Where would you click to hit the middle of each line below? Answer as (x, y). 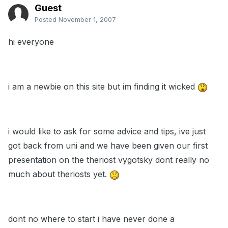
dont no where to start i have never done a (91, 219)
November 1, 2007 (87, 20)
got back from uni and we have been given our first (108, 146)
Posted (47, 20)
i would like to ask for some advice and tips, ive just (107, 132)
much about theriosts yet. (59, 174)
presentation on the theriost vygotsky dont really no (109, 160)
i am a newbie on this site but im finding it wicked (103, 87)
